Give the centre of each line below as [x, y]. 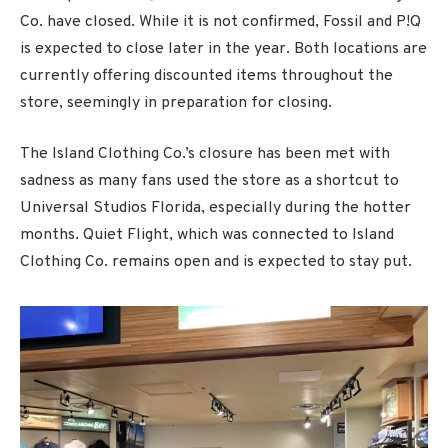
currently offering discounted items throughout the [206, 75]
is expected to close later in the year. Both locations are [223, 48]
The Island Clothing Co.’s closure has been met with [205, 154]
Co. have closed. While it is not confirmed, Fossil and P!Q [220, 21]
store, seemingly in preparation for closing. [176, 102]
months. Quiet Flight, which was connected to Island [207, 235]
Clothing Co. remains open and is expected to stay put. [216, 262]
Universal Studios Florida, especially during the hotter [215, 208]
